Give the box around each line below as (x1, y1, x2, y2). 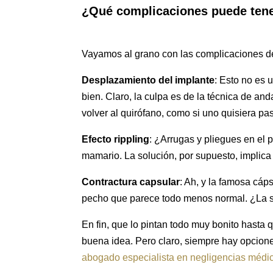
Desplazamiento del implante (82, 75, 215, 86)
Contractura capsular (82, 177, 180, 188)
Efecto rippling (82, 134, 150, 145)
